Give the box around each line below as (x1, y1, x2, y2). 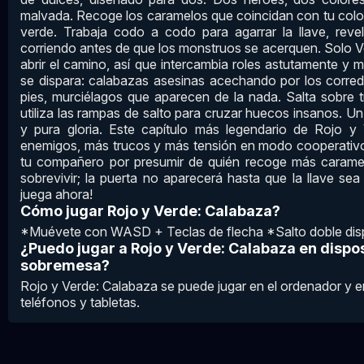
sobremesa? (20, 257, 110, 274)
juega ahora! (20, 186, 93, 202)
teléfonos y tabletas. (20, 294, 140, 310)
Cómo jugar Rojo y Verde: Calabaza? (20, 202, 280, 219)
